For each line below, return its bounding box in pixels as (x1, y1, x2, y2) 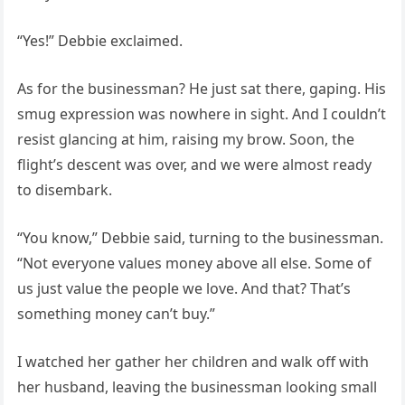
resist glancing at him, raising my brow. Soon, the (16, 128, 354, 149)
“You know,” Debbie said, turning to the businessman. (16, 227, 383, 248)
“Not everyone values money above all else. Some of (16, 252, 372, 273)
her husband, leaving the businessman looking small (16, 376, 377, 397)
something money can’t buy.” (16, 303, 215, 324)
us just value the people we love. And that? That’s (16, 278, 351, 298)
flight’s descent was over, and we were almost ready (16, 154, 372, 174)
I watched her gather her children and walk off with (16, 351, 369, 372)
